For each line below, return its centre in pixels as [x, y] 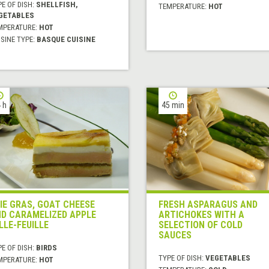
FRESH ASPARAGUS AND [208, 205]
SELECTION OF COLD [200, 225]
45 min [173, 105]
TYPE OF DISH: [182, 258]
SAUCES [175, 235]
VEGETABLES [228, 258]
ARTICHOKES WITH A [201, 215]
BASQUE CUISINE [66, 40]
